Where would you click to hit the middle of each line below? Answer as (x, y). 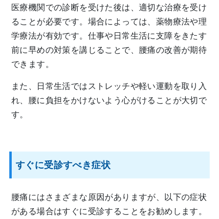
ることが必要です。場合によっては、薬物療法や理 (109, 22)
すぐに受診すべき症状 (63, 165)
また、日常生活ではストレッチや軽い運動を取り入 (109, 86)
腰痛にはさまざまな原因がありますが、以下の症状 (109, 197)
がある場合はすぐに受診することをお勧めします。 (109, 211)
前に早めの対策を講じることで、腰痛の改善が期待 (109, 50)
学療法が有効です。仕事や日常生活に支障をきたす (109, 36)
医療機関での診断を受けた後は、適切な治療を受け (109, 7)
